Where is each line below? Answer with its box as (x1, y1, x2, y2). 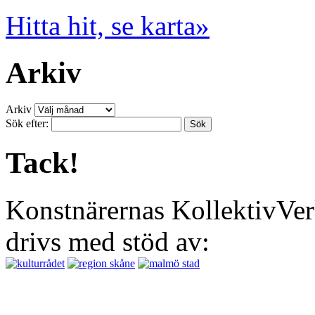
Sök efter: (6, 117, 49, 130)
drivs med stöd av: (6, 226, 210, 257)
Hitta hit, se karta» (6, 10, 210, 41)
